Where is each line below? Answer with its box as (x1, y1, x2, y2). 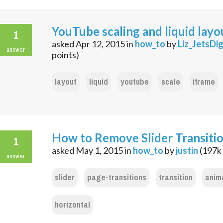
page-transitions (87, 170, 146, 186)
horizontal (55, 197, 90, 213)
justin (176, 145, 198, 156)
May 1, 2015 (76, 145, 123, 156)
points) (52, 49, 79, 61)
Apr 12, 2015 (76, 38, 125, 50)
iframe (193, 74, 215, 90)
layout (55, 74, 77, 90)
